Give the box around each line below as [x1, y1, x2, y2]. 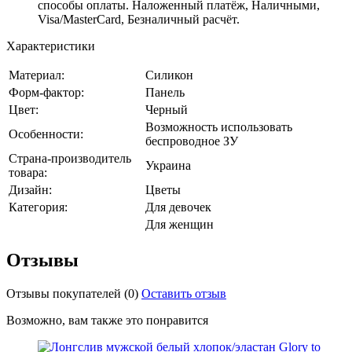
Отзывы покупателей [6, 286, 121, 300]
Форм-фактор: [9, 85, 84, 99]
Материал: [9, 68, 64, 82]
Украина [145, 158, 191, 172]
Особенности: [9, 126, 83, 141]
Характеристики [6, 38, 95, 53]
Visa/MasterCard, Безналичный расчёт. [38, 12, 240, 26]
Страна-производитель [9, 151, 131, 165]
